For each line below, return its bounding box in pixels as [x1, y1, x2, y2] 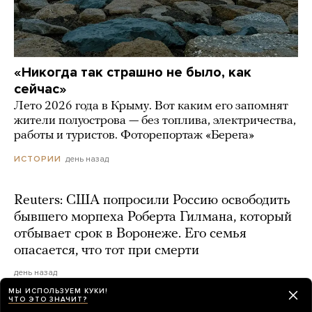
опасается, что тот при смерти [14, 244, 199, 258]
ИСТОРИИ [14, 154, 61, 164]
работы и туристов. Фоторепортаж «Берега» [14, 128, 254, 142]
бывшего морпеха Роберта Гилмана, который [14, 210, 292, 225]
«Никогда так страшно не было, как [14, 63, 251, 81]
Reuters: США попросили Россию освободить [14, 194, 290, 208]
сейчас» [14, 80, 67, 97]
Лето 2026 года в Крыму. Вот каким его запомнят [14, 99, 288, 113]
